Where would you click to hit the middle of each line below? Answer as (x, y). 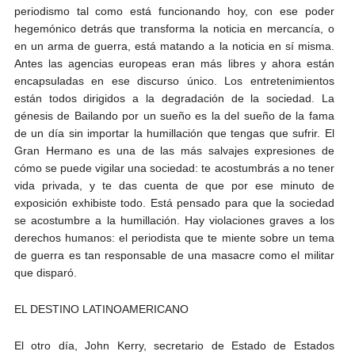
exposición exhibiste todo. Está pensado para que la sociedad (174, 202)
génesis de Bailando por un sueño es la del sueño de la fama (174, 115)
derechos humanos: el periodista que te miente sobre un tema (174, 237)
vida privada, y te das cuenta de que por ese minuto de (174, 185)
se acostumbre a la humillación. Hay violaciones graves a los (174, 220)
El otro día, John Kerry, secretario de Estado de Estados (174, 345)
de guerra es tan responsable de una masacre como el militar (174, 255)
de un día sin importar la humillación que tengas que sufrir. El (174, 133)
